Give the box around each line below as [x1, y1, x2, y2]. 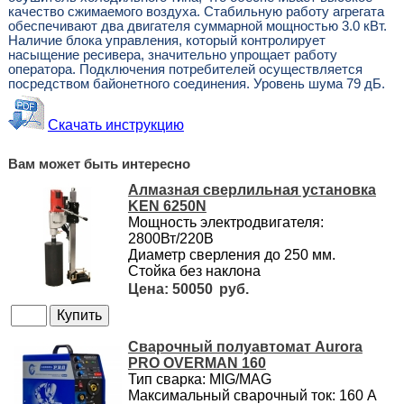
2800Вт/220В [127, 230, 214, 246]
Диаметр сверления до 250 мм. [127, 246, 335, 262]
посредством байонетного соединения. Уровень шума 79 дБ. [7, 76, 385, 91]
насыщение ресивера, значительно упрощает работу [7, 47, 337, 62]
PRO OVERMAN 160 [127, 354, 266, 371]
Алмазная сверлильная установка [127, 181, 376, 197]
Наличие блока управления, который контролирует [7, 32, 326, 48]
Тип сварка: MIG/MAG [127, 371, 271, 387]
